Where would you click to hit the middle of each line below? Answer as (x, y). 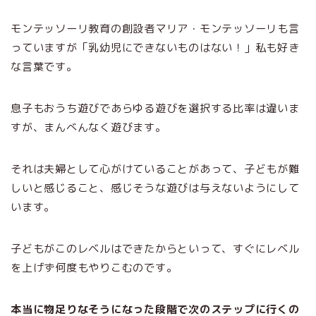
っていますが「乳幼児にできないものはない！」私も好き (155, 47)
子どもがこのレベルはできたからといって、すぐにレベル (155, 248)
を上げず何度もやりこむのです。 (94, 267)
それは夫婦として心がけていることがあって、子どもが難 (155, 169)
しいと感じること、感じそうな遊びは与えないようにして (155, 188)
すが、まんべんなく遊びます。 (89, 127)
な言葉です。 (44, 66)
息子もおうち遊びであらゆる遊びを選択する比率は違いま (155, 108)
